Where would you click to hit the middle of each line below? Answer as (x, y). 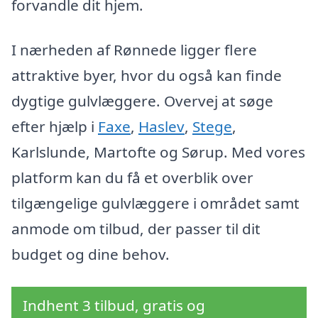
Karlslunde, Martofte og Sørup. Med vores (158, 152)
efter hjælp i (55, 127)
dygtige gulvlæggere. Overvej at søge (142, 101)
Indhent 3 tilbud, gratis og (114, 305)
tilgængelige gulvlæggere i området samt (155, 203)
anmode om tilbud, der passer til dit (136, 229)
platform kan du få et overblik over (132, 178)
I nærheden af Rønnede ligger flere (134, 50)
